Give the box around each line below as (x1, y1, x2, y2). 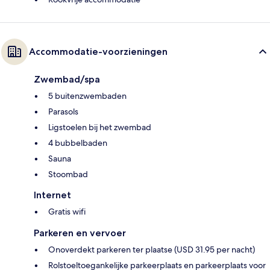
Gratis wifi (48, 206, 86, 217)
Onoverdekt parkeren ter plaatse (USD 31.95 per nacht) (48, 243, 255, 255)
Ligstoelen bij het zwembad (48, 121, 151, 133)
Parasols (48, 105, 78, 117)
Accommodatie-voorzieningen (29, 45, 168, 57)
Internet (34, 189, 71, 201)
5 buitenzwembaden (48, 90, 127, 101)
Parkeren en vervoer (34, 227, 126, 239)
